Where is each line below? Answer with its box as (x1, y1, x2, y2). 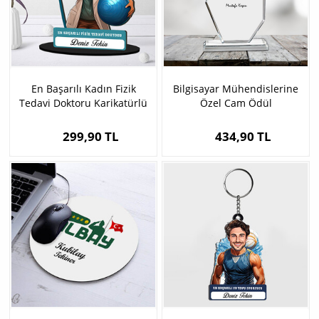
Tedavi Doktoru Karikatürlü (19, 96, 147, 110)
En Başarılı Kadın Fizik (31, 82, 136, 96)
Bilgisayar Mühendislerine (173, 82, 298, 96)
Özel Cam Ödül (199, 96, 272, 110)
